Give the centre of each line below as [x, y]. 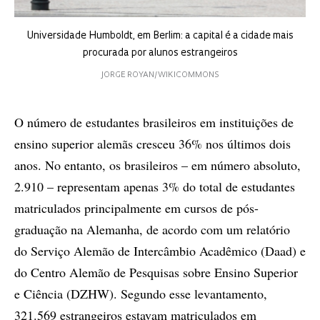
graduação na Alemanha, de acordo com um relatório [152, 229]
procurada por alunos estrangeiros [160, 53]
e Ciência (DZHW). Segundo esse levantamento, [141, 293]
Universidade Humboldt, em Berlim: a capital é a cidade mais [160, 36]
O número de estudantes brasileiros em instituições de [154, 122]
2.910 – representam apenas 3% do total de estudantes [155, 186]
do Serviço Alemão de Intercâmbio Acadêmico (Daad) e [160, 250]
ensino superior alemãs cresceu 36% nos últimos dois [152, 143]
